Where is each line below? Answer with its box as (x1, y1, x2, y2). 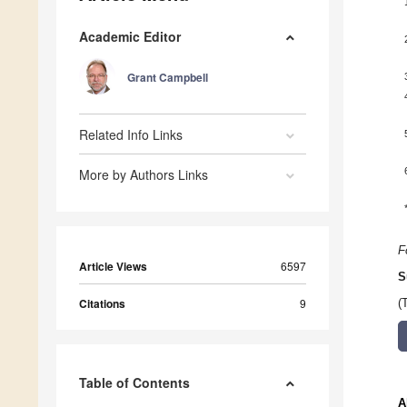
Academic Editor (79, 27, 181, 46)
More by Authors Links (79, 165, 208, 184)
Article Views (79, 258, 147, 275)
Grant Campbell (127, 69, 208, 86)
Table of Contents (79, 373, 190, 392)
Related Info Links (79, 125, 183, 144)
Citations (79, 295, 125, 313)
